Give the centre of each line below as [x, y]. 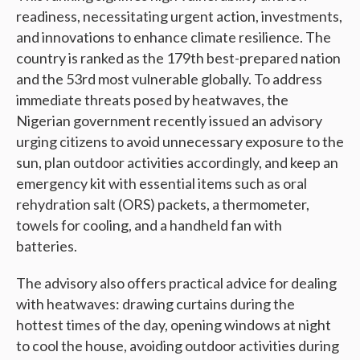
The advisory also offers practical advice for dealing [176, 283]
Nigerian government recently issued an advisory [169, 121]
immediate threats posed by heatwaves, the [152, 100]
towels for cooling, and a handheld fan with [149, 225]
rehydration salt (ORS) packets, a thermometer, [163, 205]
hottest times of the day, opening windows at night [174, 325]
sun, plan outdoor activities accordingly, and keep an [177, 163]
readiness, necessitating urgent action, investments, [179, 16]
